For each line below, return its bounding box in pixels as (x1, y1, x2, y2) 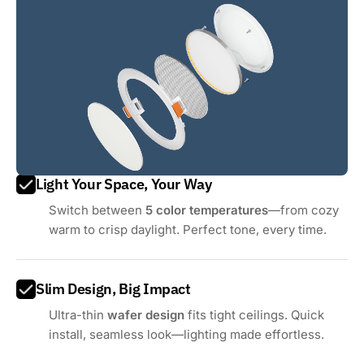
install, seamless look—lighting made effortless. (49, 327, 325, 343)
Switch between (49, 202, 146, 219)
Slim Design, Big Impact (36, 279, 191, 299)
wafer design (107, 307, 185, 323)
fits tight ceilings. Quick (184, 307, 325, 323)
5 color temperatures (145, 202, 269, 219)
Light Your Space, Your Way (36, 175, 212, 194)
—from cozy (268, 202, 340, 219)
